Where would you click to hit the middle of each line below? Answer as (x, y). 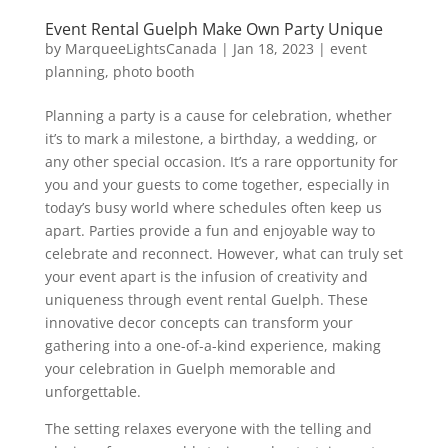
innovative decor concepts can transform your (198, 322)
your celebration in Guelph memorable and (190, 368)
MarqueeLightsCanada (140, 48)
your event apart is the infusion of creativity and (206, 276)
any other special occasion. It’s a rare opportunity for (221, 161)
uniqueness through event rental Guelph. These (206, 299)
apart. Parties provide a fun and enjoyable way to (209, 230)
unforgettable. (92, 391)
